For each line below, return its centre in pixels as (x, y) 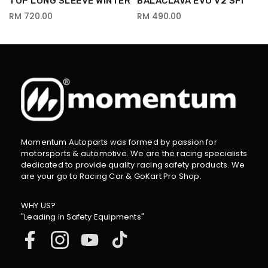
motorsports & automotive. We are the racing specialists (134, 153)
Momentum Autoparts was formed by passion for (119, 142)
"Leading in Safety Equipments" (83, 217)
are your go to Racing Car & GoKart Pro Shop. (111, 176)
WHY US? (39, 205)
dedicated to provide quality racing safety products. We (133, 165)
